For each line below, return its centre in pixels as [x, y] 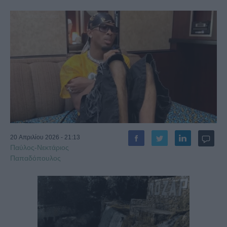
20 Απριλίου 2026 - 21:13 [45, 137]
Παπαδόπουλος [35, 158]
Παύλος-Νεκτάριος [40, 147]
